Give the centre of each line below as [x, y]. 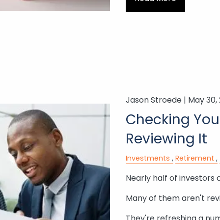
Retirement [194, 158]
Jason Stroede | [157, 100]
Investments [148, 158]
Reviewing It [166, 139]
